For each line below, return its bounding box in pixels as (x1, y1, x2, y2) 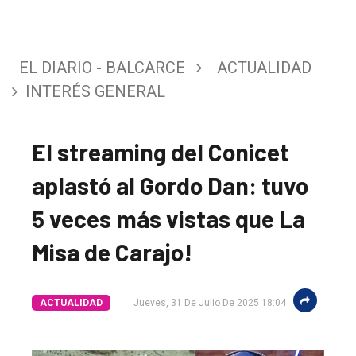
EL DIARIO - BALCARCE (19, 57, 185, 77)
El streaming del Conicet (32, 137, 289, 166)
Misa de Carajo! (32, 237, 192, 266)
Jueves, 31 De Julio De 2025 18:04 (133, 296, 286, 308)
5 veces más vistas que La (32, 203, 305, 233)
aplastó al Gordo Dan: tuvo (32, 170, 308, 199)
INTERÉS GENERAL (25, 81, 165, 101)
